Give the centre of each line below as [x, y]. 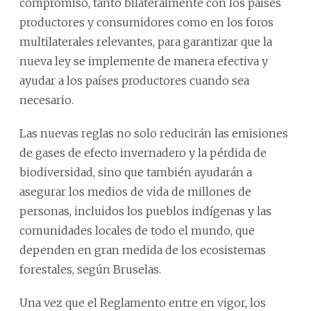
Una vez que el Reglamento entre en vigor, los [143, 302]
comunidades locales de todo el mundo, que [137, 230]
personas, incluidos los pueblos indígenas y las [145, 211]
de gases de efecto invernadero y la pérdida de [143, 152]
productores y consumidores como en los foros [146, 22]
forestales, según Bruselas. [90, 269]
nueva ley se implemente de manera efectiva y [144, 61]
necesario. [47, 100]
